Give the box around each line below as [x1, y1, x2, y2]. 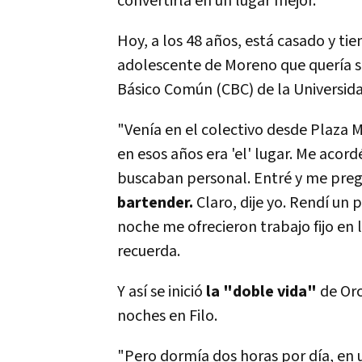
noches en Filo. [117, 305, 217, 326]
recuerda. [117, 241, 180, 262]
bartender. [117, 192, 193, 213]
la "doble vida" [206, 281, 320, 302]
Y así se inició [117, 281, 206, 302]
